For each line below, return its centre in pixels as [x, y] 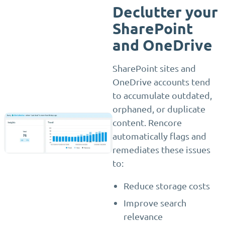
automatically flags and [159, 136]
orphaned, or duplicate [159, 109]
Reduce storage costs [167, 186]
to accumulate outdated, [162, 95]
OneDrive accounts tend [161, 82]
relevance [143, 216]
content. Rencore [147, 122]
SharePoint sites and [154, 68]
